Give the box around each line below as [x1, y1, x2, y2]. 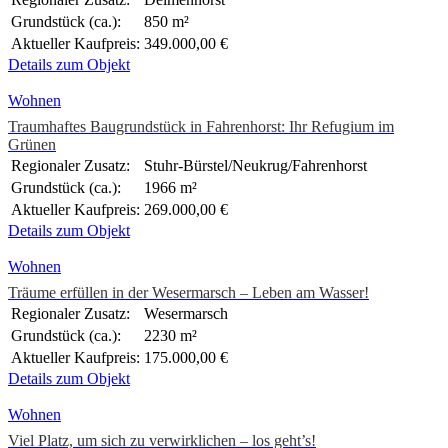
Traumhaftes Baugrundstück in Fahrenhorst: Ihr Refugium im [8, 118, 394, 136]
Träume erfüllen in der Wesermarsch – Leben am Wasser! [8, 284, 369, 302]
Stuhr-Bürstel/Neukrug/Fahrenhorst [144, 157, 367, 175]
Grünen [8, 136, 56, 154]
